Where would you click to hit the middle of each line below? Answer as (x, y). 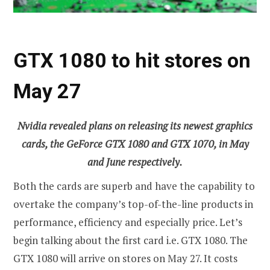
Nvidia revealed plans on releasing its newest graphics (135, 125)
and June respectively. (135, 162)
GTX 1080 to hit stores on (132, 61)
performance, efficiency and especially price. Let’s (128, 222)
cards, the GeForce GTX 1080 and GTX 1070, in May (135, 143)
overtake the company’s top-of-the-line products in (133, 204)
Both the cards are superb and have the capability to (134, 186)
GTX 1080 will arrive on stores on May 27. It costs (125, 258)
